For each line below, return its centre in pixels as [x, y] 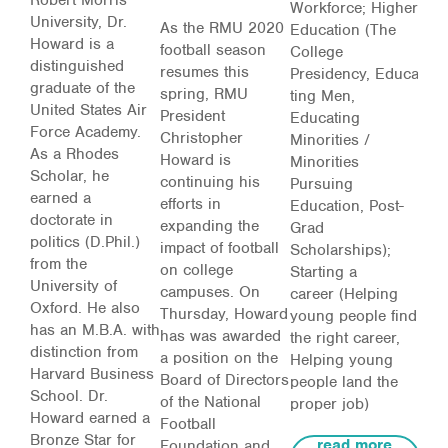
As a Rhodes [74, 153]
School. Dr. [69, 395]
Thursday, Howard [224, 313]
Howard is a [72, 43]
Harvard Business [92, 373]
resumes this [204, 71]
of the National [210, 401]
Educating [325, 117]
